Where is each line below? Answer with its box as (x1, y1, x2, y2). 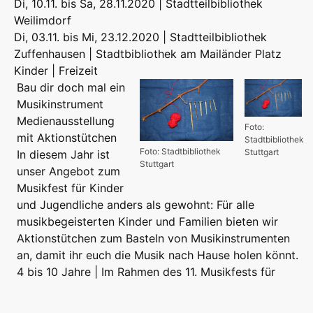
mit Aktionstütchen (17, 130, 117, 145)
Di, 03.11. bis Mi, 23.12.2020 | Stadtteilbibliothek (14, 29, 267, 44)
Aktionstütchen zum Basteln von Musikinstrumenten (17, 231, 290, 245)
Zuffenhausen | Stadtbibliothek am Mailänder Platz (14, 46, 282, 61)
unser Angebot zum (17, 163, 120, 178)
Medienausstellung (17, 113, 115, 128)
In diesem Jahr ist (17, 147, 110, 161)
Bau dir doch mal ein (17, 80, 125, 94)
